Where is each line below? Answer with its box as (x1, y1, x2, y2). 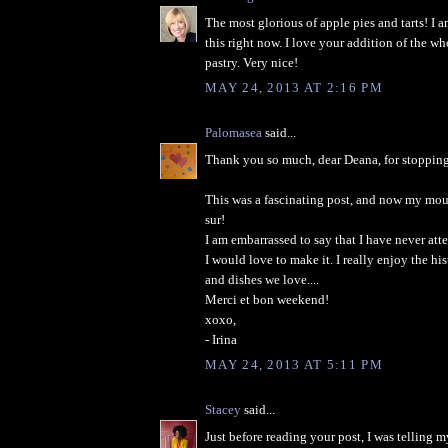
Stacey (205, 402, 241, 418)
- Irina (205, 331, 237, 347)
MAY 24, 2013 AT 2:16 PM (205, 80, 383, 96)
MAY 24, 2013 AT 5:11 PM (205, 357, 383, 373)
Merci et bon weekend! (205, 291, 329, 307)
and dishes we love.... (205, 271, 319, 287)
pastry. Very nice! (205, 54, 298, 70)
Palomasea (205, 125, 262, 141)
